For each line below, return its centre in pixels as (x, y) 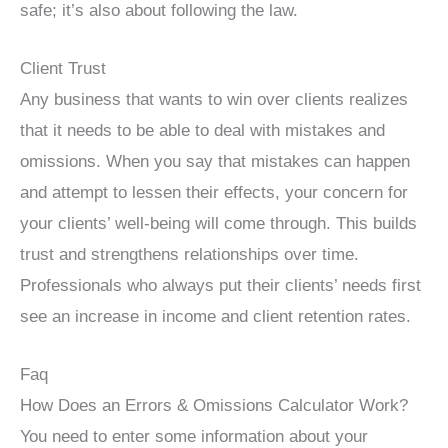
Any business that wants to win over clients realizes (214, 100)
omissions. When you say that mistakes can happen (215, 162)
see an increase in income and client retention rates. (215, 317)
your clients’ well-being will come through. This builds (218, 224)
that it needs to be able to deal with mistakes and (202, 131)
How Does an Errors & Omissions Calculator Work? (214, 406)
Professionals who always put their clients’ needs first (220, 286)
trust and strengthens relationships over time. (189, 255)
